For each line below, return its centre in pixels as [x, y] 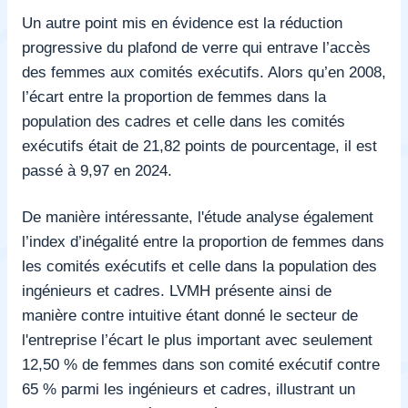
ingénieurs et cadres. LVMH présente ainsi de [177, 290]
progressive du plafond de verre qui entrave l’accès [196, 47]
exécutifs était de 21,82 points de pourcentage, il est [199, 145]
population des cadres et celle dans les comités [184, 121]
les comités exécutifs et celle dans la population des [199, 265]
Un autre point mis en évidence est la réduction [182, 22]
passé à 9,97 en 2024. [97, 170]
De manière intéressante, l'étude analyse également [198, 216]
